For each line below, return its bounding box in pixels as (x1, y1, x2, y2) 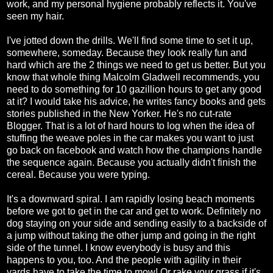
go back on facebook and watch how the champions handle (7, 145, 262, 156)
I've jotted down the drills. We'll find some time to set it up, (7, 35, 253, 46)
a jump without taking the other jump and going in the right (7, 230, 255, 241)
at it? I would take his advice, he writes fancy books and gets (7, 96, 266, 107)
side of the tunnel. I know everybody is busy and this (7, 243, 230, 253)
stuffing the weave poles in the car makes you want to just (7, 133, 253, 144)
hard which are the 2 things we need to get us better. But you (7, 60, 266, 71)
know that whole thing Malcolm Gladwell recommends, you (7, 72, 260, 83)
